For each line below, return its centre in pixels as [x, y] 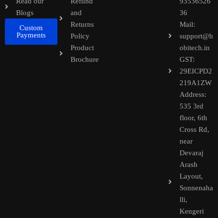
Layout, [191, 176]
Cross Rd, [194, 129]
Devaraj [191, 153]
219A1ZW [195, 82]
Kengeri [191, 211]
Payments [31, 35]
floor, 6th [193, 118]
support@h [196, 36]
